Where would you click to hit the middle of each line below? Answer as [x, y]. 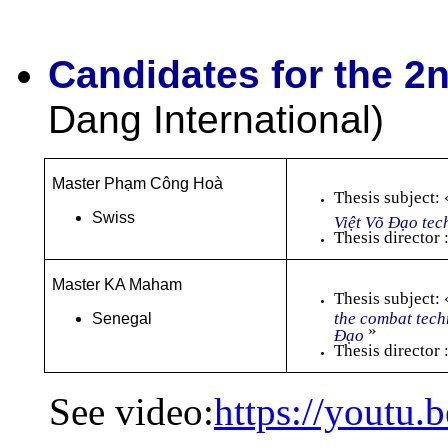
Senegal [121, 318]
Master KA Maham [116, 284]
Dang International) [216, 119]
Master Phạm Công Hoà [137, 183]
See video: [131, 411]
